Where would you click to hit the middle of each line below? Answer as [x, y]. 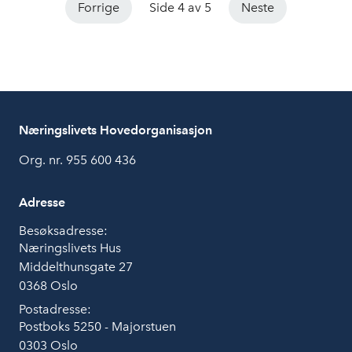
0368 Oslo [48, 286]
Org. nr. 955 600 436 [77, 160]
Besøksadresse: [63, 231]
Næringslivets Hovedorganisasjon [115, 130]
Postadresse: [55, 310]
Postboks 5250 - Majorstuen [97, 327]
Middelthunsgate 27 [76, 267]
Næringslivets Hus [70, 248]
